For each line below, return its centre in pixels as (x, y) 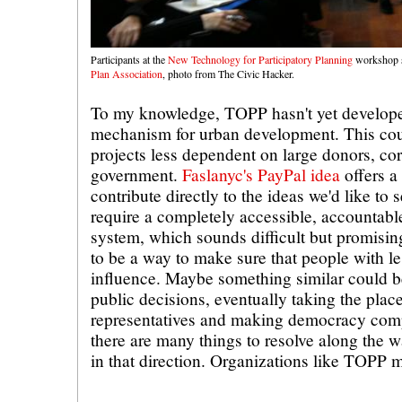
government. (136, 174)
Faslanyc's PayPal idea (261, 174)
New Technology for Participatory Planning (260, 59)
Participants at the (129, 59)
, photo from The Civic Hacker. (228, 73)
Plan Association (127, 73)
